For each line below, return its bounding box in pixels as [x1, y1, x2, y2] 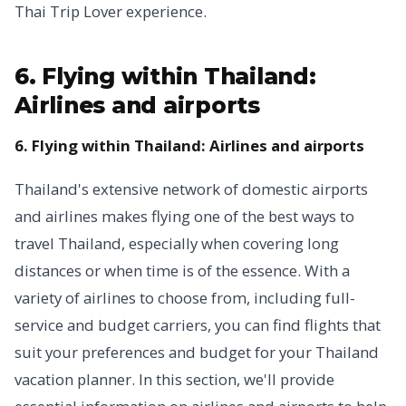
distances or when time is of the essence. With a [14, 260, 350, 281]
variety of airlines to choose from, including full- [14, 287, 355, 308]
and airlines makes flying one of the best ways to [14, 206, 354, 227]
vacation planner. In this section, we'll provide [14, 369, 334, 390]
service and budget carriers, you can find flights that [14, 314, 381, 335]
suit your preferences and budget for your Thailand [14, 342, 379, 362]
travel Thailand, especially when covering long [14, 233, 339, 254]
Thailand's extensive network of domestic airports [14, 179, 368, 199]
